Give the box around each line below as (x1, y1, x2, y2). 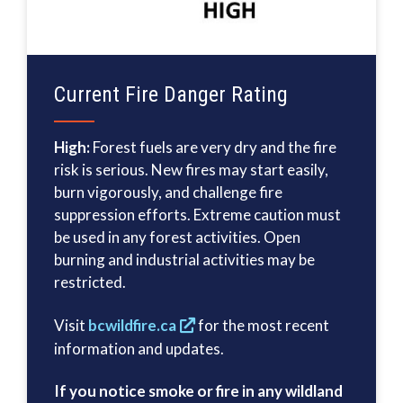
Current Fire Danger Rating (54, 82, 288, 108)
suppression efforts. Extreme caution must (54, 205, 341, 225)
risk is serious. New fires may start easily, (54, 160, 328, 180)
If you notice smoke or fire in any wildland (54, 381, 343, 401)
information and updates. (54, 338, 224, 358)
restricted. (54, 273, 126, 292)
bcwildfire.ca (88, 315, 176, 335)
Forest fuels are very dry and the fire (90, 138, 336, 157)
